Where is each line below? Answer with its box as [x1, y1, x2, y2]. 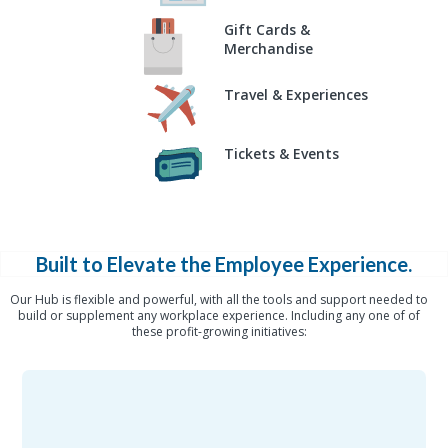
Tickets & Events [224, 144, 339, 164]
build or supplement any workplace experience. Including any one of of [18, 307, 420, 325]
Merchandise [224, 38, 313, 58]
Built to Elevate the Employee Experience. [36, 252, 412, 277]
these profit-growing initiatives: [131, 323, 307, 341]
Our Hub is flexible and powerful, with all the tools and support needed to [10, 291, 428, 309]
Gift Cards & [224, 19, 310, 39]
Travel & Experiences [224, 85, 368, 105]
